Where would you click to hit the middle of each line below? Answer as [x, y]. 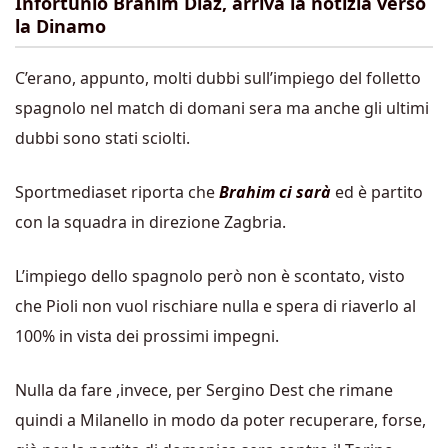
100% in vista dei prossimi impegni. [147, 336]
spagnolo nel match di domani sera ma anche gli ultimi [222, 108]
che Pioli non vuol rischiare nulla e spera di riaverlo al [215, 306]
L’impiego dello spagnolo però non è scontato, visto [210, 276]
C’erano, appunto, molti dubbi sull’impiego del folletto [218, 78]
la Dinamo [60, 26]
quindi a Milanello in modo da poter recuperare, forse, [220, 420]
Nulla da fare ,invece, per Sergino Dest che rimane [204, 390]
